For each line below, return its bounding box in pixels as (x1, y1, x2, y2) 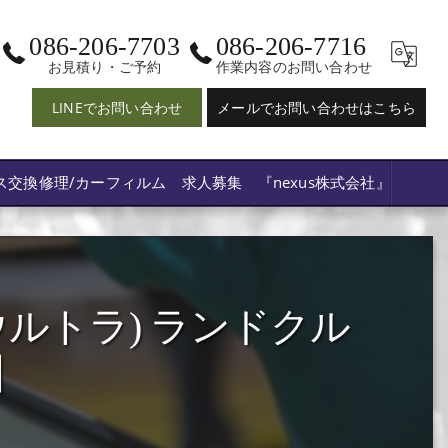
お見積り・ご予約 (47, 57, 162, 76)
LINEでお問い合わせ (52, 98, 183, 117)
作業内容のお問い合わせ (215, 57, 372, 76)
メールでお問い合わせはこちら (217, 98, 416, 117)
